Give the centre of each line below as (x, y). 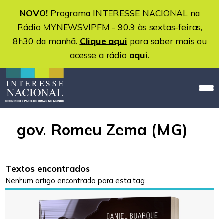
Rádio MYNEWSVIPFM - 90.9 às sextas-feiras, (109, 27)
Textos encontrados (48, 169)
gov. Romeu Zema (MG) (102, 130)
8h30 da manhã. (46, 41)
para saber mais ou (167, 41)
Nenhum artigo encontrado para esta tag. (76, 181)
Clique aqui (103, 41)
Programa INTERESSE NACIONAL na (124, 13)
